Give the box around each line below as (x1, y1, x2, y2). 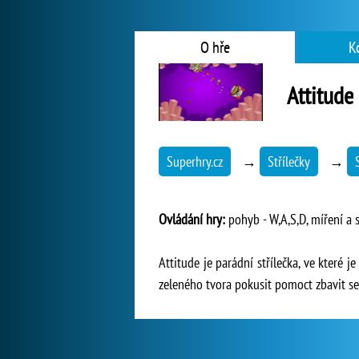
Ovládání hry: (159, 210, 225, 228)
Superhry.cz (167, 152, 223, 171)
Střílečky (268, 152, 310, 171)
